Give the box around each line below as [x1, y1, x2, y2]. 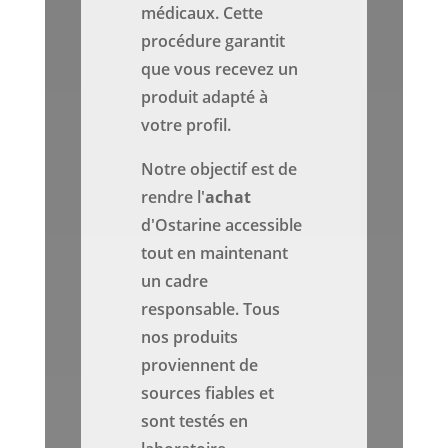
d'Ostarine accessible [141, 214, 303, 237]
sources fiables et [141, 382, 275, 405]
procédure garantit [141, 30, 286, 53]
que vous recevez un [141, 58, 299, 81]
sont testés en [141, 410, 249, 433]
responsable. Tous [141, 298, 281, 321]
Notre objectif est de [141, 158, 298, 181]
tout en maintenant [141, 242, 289, 265]
